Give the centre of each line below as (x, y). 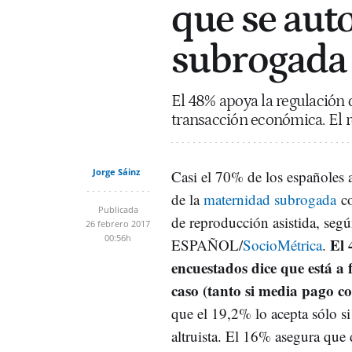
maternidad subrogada (270, 199)
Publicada (118, 209)
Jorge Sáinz (116, 171)
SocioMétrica (282, 244)
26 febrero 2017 (118, 223)
